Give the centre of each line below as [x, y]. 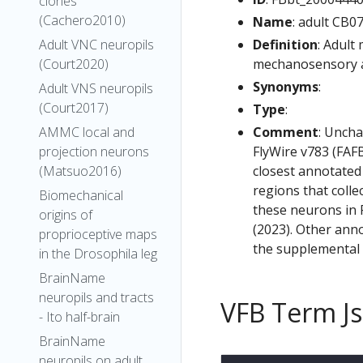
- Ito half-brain [79, 317]
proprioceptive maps [98, 234]
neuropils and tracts [96, 297]
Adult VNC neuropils [96, 45]
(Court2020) [74, 64]
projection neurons [94, 152]
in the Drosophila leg [98, 254]
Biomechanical [81, 195]
